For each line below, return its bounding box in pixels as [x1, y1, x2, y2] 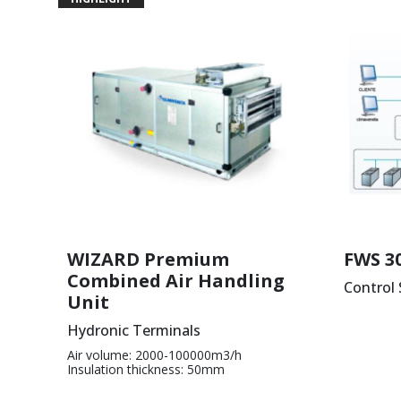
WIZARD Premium [67, 246, 229, 271]
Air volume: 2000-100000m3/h [67, 346, 242, 363]
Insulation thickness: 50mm [67, 360, 225, 378]
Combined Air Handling [67, 268, 285, 293]
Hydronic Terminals [67, 320, 200, 340]
